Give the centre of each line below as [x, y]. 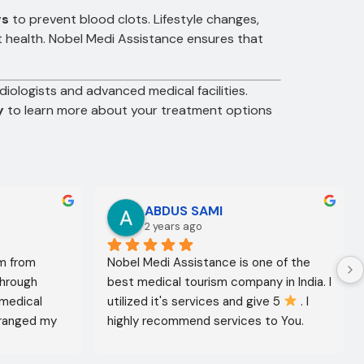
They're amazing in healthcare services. [218, 340]
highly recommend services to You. [206, 321]
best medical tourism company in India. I [219, 282]
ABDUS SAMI [184, 210]
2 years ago [173, 226]
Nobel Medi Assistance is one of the [209, 262]
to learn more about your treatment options [138, 110]
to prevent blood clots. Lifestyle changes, [134, 19]
